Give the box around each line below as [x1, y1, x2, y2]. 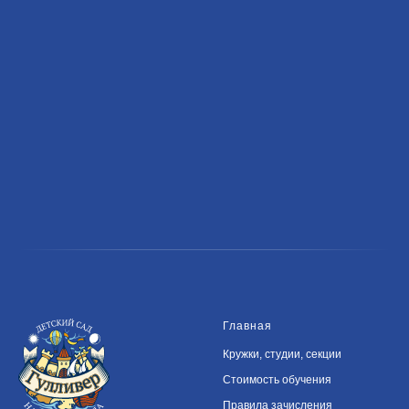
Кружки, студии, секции [223, 347, 341, 361]
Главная [223, 319, 272, 332]
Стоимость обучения [223, 372, 331, 386]
